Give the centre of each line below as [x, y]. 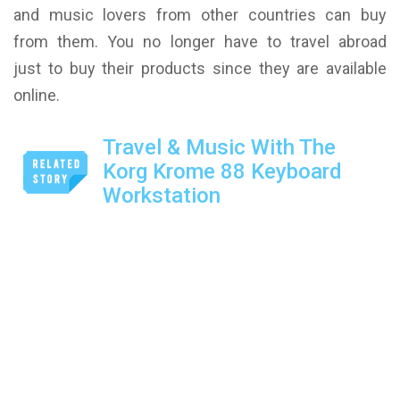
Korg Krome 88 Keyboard [222, 171]
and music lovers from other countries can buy [200, 15]
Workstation [162, 196]
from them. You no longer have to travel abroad [200, 42]
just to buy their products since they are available [200, 68]
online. [37, 95]
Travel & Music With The [219, 147]
